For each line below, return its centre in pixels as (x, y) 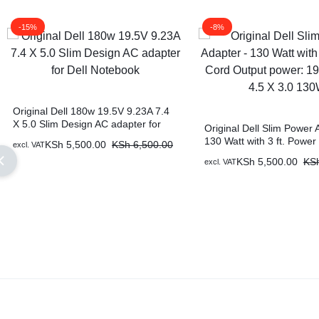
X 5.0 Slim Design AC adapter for (87, 124)
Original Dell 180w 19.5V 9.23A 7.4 (91, 111)
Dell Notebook (45, 136)
